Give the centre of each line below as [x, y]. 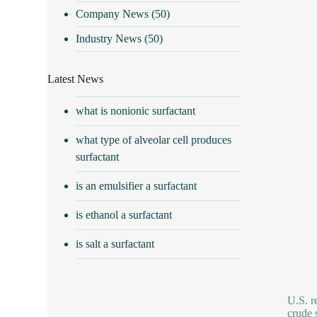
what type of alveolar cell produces [154, 139]
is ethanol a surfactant [124, 214]
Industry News [109, 38]
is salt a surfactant [115, 243]
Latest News [76, 79]
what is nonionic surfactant [136, 110]
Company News [113, 13]
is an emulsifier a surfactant [137, 185]
